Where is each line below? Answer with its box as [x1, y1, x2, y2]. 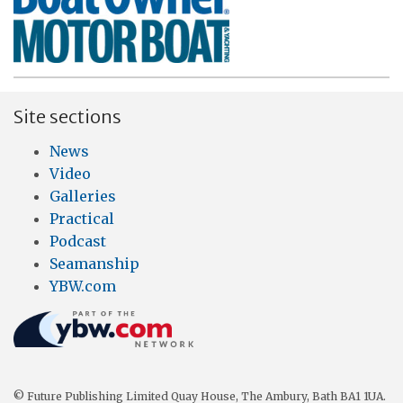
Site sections [13, 105, 121, 129]
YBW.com [49, 276, 116, 295]
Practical [49, 209, 114, 228]
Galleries [49, 186, 116, 205]
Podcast [49, 231, 106, 250]
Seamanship [49, 254, 139, 273]
